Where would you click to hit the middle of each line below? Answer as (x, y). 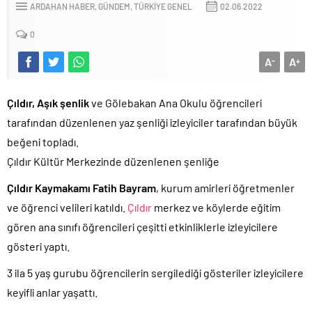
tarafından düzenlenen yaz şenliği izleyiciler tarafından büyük (152, 122)
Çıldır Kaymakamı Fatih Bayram (81, 188)
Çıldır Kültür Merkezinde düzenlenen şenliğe (113, 161)
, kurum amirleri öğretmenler (225, 188)
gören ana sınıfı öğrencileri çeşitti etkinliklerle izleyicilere (142, 227)
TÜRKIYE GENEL (163, 6)
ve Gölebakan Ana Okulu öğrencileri (175, 103)
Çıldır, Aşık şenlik (48, 103)
